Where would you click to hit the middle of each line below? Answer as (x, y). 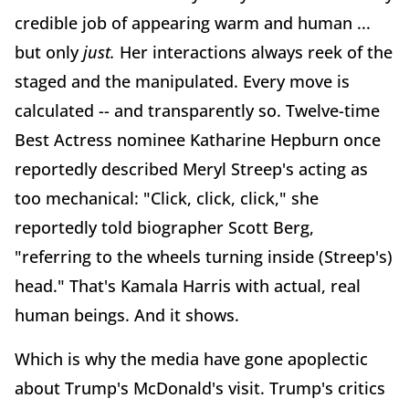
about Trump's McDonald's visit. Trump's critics (200, 388)
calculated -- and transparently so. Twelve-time (197, 110)
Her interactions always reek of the (254, 52)
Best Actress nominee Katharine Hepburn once (198, 139)
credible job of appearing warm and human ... (193, 22)
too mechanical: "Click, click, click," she (167, 198)
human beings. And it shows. (127, 315)
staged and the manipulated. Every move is (182, 81)
